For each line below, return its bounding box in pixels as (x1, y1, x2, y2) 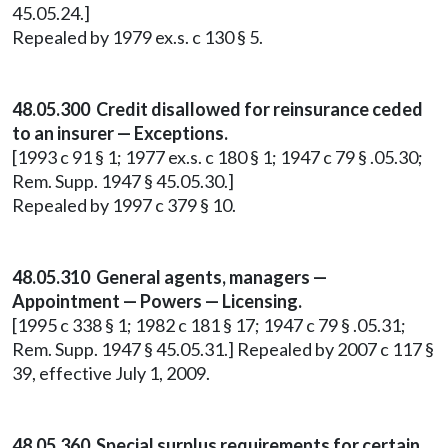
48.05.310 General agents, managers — (12, 266, 327, 288)
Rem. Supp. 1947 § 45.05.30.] (12, 170, 234, 192)
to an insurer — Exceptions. (12, 122, 228, 144)
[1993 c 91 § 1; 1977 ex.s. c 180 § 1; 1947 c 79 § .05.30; (12, 146, 423, 168)
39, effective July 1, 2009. (12, 362, 210, 384)
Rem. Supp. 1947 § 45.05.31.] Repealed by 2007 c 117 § (12, 338, 434, 360)
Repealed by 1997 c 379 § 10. (12, 194, 236, 216)
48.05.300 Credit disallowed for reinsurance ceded (12, 98, 423, 120)
